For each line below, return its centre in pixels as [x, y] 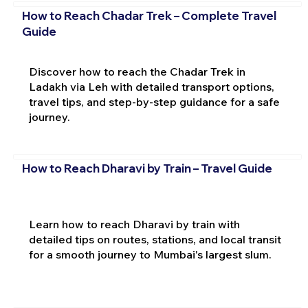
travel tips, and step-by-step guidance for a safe [154, 101]
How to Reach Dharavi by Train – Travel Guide [147, 168]
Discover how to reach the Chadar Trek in [137, 71]
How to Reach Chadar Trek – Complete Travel [149, 16]
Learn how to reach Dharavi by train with [134, 224]
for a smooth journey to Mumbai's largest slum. [150, 255]
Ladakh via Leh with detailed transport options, [151, 86]
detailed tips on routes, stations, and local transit [155, 240]
